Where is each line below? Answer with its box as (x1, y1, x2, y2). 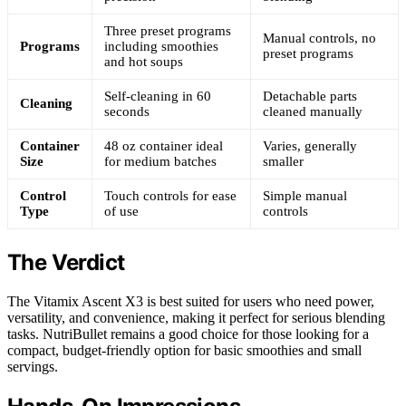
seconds (104, 103, 150, 119)
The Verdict (7, 248, 125, 275)
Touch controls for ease (104, 188, 237, 203)
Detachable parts (263, 88, 357, 103)
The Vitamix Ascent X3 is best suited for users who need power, (7, 293, 374, 309)
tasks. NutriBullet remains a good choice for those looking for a (7, 325, 369, 342)
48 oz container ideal (104, 138, 223, 153)
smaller (263, 153, 304, 169)
